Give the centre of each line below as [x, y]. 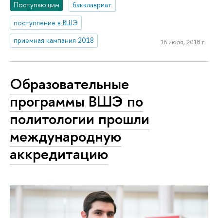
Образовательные [69, 84]
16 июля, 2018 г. [183, 42]
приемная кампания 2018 [54, 40]
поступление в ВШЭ [46, 22]
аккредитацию [59, 154]
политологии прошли [80, 119]
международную [65, 136]
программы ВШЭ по [76, 101]
